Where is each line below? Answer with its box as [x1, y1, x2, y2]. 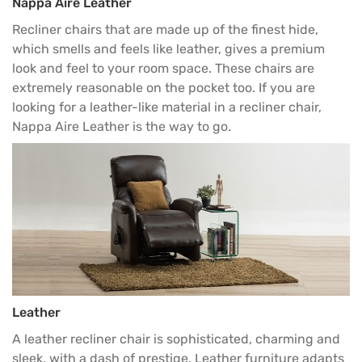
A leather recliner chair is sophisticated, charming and [12, 330, 340, 347]
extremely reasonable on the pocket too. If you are [12, 79, 315, 95]
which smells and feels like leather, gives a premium [12, 40, 325, 57]
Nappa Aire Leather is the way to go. [12, 118, 231, 134]
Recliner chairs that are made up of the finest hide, [12, 21, 318, 37]
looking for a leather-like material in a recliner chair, [12, 99, 322, 115]
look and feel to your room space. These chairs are [12, 60, 314, 76]
